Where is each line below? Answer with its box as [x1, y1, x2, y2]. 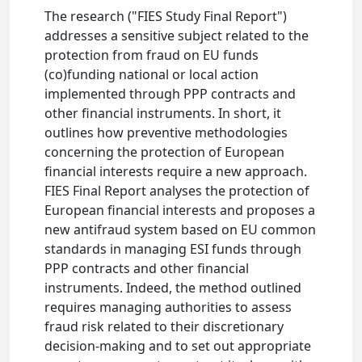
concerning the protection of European [44, 143, 285, 162]
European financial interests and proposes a [44, 201, 316, 220]
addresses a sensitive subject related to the [44, 27, 309, 45]
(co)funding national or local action [44, 65, 259, 84]
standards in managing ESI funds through [44, 240, 302, 259]
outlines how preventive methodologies [44, 124, 288, 142]
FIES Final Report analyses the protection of [44, 182, 310, 200]
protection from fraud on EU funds [44, 46, 259, 65]
